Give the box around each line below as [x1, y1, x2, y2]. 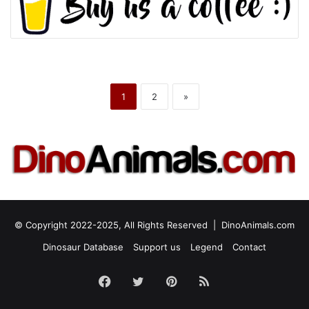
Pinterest [175, 273, 228, 288]
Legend [190, 241, 223, 253]
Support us [133, 241, 181, 253]
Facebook [110, 273, 168, 288]
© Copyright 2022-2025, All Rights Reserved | [14, 219, 221, 231]
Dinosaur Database [43, 241, 123, 253]
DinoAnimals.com [221, 219, 295, 231]
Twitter [143, 273, 186, 288]
